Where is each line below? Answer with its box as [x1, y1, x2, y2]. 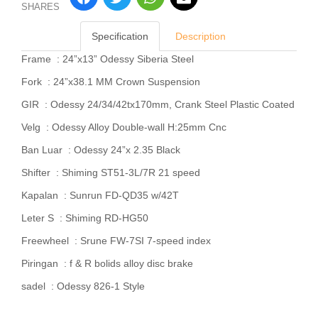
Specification [91, 31, 148, 43]
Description [175, 31, 226, 43]
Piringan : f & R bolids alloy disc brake [21, 258, 193, 270]
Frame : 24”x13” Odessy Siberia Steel [21, 53, 194, 65]
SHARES [21, 2, 60, 13]
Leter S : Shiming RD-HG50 [21, 212, 148, 224]
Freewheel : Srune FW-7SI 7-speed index [21, 235, 211, 247]
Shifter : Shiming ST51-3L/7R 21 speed [21, 167, 200, 179]
